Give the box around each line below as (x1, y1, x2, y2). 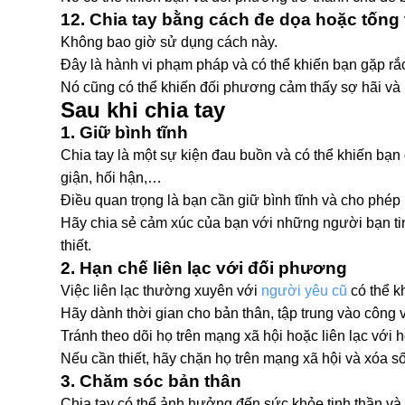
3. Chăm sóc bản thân (61, 372, 241, 391)
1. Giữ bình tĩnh (61, 123, 188, 142)
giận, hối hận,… (61, 170, 162, 185)
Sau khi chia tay (61, 98, 225, 122)
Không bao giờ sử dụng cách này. (61, 34, 278, 50)
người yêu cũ (261, 283, 347, 298)
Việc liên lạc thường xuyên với (61, 283, 258, 298)
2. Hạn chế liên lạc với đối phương (61, 259, 347, 278)
